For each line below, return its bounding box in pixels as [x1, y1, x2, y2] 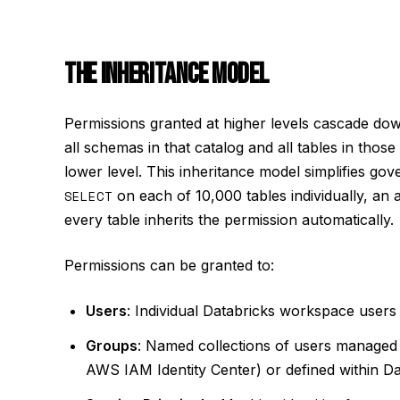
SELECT [64, 187, 112, 205]
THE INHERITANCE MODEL [64, 57, 269, 92]
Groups [86, 337, 137, 354]
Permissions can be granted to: [64, 256, 274, 274]
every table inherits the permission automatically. [64, 211, 394, 229]
